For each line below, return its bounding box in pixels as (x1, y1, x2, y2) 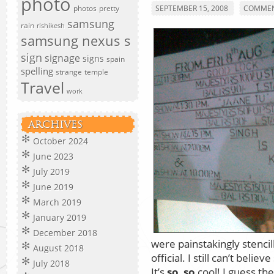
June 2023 (33, 150, 73, 162)
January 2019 (33, 212, 86, 223)
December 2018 (33, 227, 97, 239)
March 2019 (33, 196, 81, 208)
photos (73, 3, 97, 13)
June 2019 (33, 181, 73, 193)
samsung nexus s (21, 31, 131, 50)
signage (45, 51, 80, 65)
